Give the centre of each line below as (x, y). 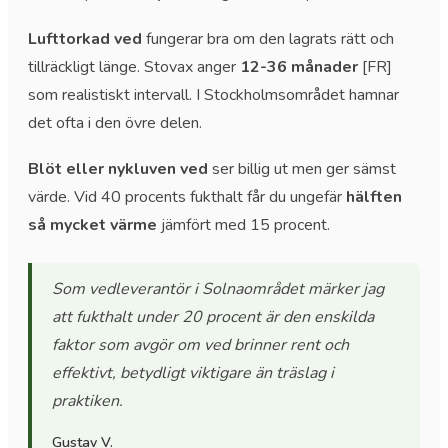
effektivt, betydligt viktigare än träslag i (193, 372)
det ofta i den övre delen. (115, 122)
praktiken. (87, 400)
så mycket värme (92, 224)
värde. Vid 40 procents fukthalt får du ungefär (187, 196)
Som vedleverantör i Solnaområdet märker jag (218, 288)
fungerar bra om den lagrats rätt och (268, 38)
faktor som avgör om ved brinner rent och (200, 344)
